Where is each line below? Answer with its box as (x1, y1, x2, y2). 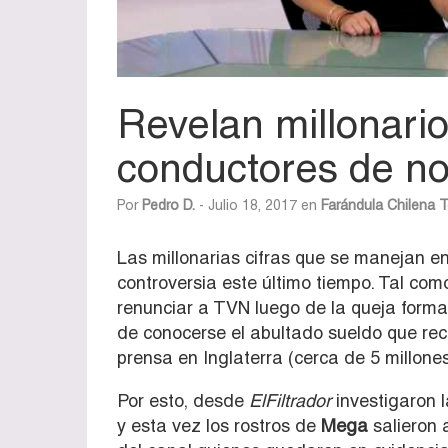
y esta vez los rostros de (117, 414, 321, 436)
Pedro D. (142, 196, 195, 213)
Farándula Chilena (321, 196, 435, 213)
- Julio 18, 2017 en (195, 196, 321, 213)
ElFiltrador (244, 389, 331, 411)
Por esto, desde (117, 389, 244, 411)
